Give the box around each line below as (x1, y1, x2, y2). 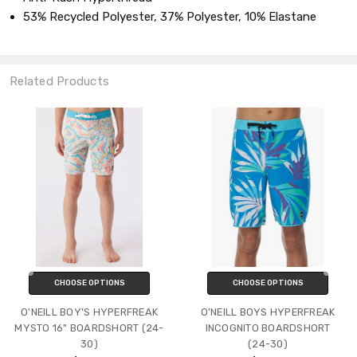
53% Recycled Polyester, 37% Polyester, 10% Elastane (23, 9, 317, 24)
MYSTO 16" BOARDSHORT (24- (14, 321, 164, 334)
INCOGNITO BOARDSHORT (205, 321, 331, 334)
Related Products (10, 73, 109, 88)
